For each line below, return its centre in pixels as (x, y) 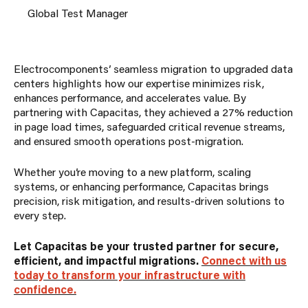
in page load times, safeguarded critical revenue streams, (149, 126)
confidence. (45, 289)
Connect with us (244, 260)
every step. (40, 214)
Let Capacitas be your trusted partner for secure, (146, 245)
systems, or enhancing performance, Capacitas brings (141, 186)
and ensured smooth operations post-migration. (129, 140)
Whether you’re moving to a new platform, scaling (132, 171)
